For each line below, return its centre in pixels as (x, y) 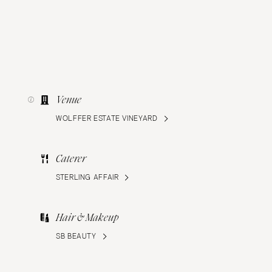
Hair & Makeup (87, 218)
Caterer (71, 159)
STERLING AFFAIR (87, 178)
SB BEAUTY (76, 236)
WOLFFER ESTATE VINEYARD (107, 119)
